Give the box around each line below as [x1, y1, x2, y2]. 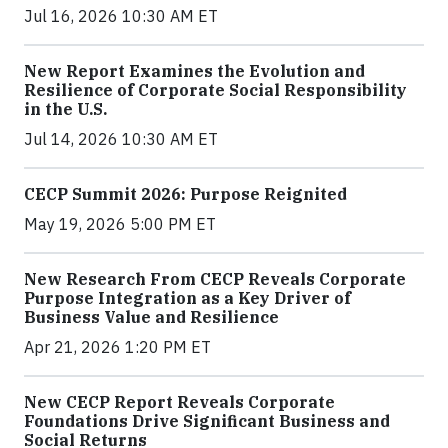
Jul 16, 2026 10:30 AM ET [24, 6, 218, 27]
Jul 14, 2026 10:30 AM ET [24, 129, 218, 150]
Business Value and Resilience [24, 307, 279, 328]
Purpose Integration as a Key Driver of [24, 288, 351, 309]
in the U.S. [24, 99, 107, 120]
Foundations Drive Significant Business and [24, 411, 390, 432]
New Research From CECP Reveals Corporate [24, 269, 406, 290]
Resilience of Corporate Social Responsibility [24, 80, 407, 101]
